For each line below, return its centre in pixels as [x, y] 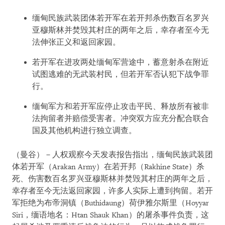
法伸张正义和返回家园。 [76, 42]
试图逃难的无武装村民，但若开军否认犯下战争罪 [121, 75]
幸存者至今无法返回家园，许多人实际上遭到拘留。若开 [113, 191]
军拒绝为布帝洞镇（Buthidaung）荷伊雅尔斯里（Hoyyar [110, 203]
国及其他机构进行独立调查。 [84, 131]
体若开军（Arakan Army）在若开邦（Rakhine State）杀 [108, 167]
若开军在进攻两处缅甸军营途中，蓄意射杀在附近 [121, 63]
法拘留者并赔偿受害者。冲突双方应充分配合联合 [121, 119]
